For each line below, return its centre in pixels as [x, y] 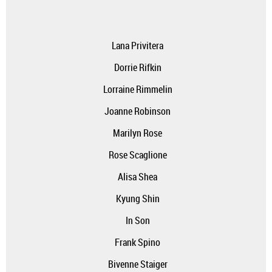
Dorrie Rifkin [138, 67]
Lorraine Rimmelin [138, 89]
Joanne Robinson [138, 111]
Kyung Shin [138, 199]
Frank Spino [138, 242]
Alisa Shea [138, 177]
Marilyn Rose [138, 133]
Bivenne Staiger [138, 264]
